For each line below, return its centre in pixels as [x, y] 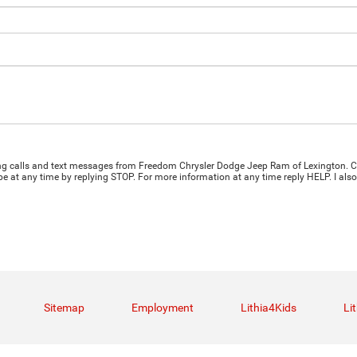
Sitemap [64, 308]
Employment [163, 308]
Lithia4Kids [269, 308]
